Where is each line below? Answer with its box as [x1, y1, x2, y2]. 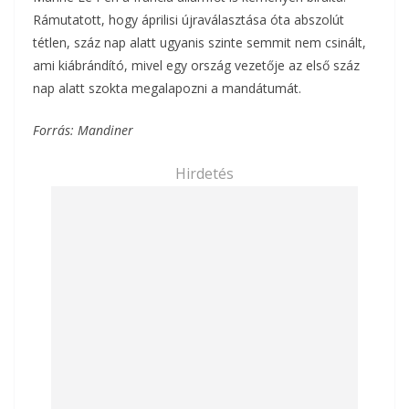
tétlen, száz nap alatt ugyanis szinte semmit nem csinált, [33, 33, 366, 51]
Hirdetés [175, 163, 234, 184]
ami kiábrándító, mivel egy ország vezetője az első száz [33, 56, 360, 74]
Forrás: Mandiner [33, 121, 133, 139]
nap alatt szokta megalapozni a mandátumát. [33, 79, 301, 97]
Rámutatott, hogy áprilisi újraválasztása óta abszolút [33, 10, 344, 28]
